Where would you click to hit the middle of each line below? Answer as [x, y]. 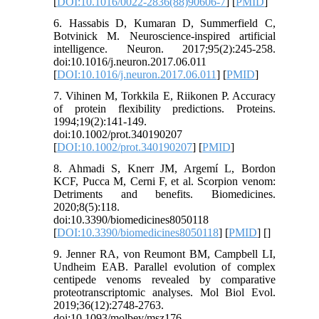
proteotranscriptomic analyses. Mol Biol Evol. [164, 293]
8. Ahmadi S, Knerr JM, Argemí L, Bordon [164, 169]
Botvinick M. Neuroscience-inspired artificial [164, 36]
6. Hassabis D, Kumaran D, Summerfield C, [164, 23]
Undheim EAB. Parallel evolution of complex [164, 267]
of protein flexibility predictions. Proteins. [164, 109]
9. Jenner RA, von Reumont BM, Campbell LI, [164, 254]
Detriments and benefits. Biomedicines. [164, 194]
